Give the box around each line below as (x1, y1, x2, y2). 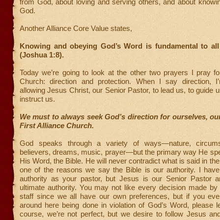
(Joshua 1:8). (20, 51, 64, 59)
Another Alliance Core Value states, (20, 24, 132, 32)
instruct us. (20, 95, 55, 103)
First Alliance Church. (20, 121, 94, 130)
